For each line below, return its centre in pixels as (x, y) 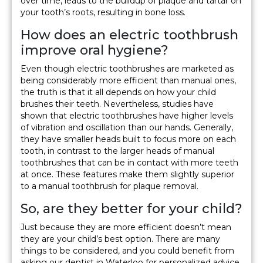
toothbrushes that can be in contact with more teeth (129, 163)
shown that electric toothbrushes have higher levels (127, 116)
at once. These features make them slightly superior (127, 175)
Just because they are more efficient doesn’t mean (126, 227)
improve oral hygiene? (95, 50)
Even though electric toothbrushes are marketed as (127, 69)
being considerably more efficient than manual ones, (128, 81)
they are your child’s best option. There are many (120, 239)
